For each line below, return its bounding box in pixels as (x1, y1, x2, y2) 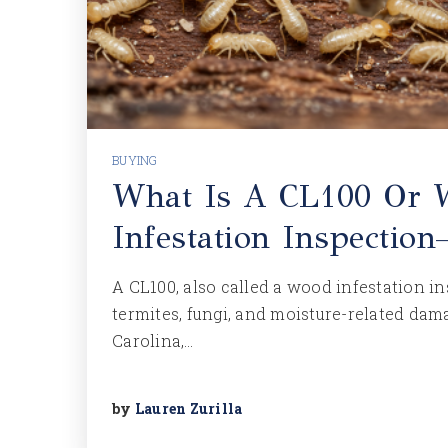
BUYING (112, 152, 158, 168)
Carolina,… (112, 330, 194, 351)
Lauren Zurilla (134, 399, 243, 418)
